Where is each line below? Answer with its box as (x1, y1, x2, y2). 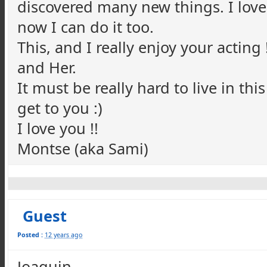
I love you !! (17, 118, 98, 138)
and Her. (17, 57, 76, 77)
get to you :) (17, 98, 103, 118)
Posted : (17, 231, 43, 239)
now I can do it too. (17, 17, 154, 37)
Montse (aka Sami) (17, 138, 148, 159)
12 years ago (45, 231, 82, 239)
